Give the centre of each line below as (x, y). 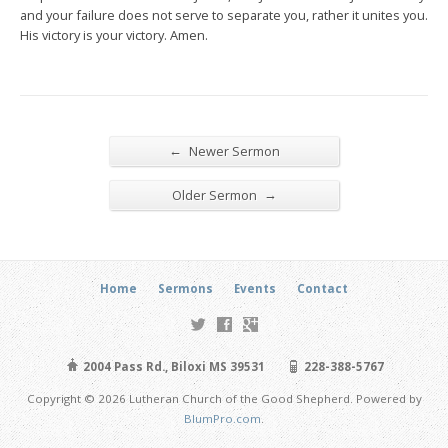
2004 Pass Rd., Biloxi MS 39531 (172, 366)
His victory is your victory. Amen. (114, 34)
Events (255, 288)
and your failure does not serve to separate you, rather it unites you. (224, 14)
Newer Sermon (232, 150)
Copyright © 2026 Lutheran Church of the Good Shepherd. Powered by (224, 398)
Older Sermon (215, 194)
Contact (322, 288)
